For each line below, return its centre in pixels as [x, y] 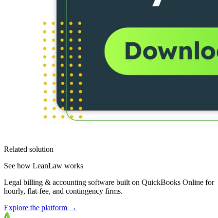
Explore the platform [36, 208]
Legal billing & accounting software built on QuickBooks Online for [109, 182]
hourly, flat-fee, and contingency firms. [63, 191]
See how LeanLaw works [44, 166]
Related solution [29, 149]
